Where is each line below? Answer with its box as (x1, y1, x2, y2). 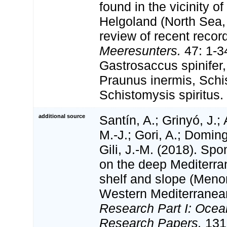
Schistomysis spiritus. (99, 88, 223, 102)
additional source (39, 113, 85, 120)
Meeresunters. (99, 44, 181, 58)
